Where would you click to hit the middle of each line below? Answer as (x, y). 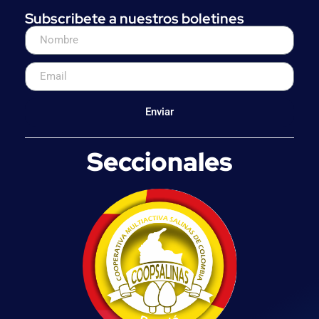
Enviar (159, 112)
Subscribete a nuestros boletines (135, 18)
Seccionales (159, 161)
